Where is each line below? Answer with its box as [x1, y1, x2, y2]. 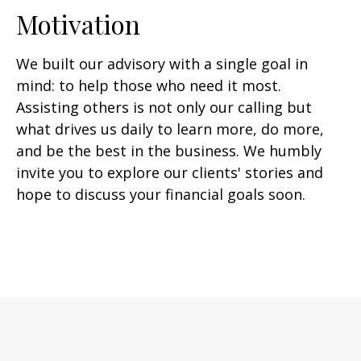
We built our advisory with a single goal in [16, 54, 308, 73]
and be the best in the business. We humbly [16, 141, 322, 160]
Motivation [16, 6, 140, 41]
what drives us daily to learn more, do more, [16, 119, 324, 139]
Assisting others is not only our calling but [16, 98, 312, 117]
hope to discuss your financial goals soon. [16, 185, 305, 204]
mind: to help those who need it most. [16, 76, 281, 95]
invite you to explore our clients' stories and [16, 163, 323, 182]
